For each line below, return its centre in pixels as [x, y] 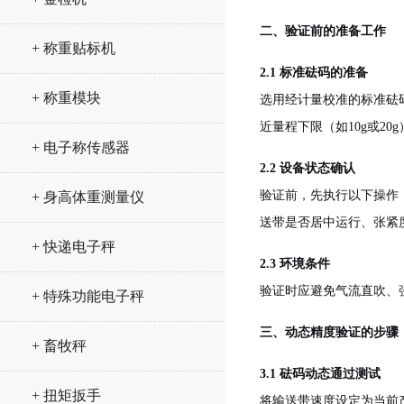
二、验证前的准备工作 [323, 31]
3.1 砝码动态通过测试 [320, 374]
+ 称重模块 [66, 98]
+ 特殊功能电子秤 [88, 296]
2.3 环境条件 [295, 264]
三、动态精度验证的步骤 [329, 332]
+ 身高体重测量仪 [88, 197]
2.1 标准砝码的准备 [314, 73]
